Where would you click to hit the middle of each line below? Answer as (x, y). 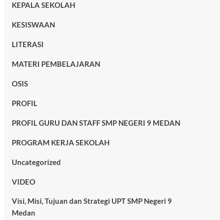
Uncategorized (36, 162)
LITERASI (27, 44)
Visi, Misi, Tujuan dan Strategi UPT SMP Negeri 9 (92, 201)
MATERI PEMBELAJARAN (56, 64)
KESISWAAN (33, 25)
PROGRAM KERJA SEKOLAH (60, 142)
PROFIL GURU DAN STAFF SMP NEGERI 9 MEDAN (96, 123)
